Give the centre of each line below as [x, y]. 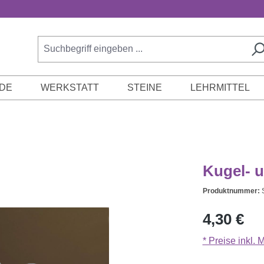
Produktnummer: [232, 191]
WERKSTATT [70, 88]
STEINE [144, 88]
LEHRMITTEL [220, 88]
